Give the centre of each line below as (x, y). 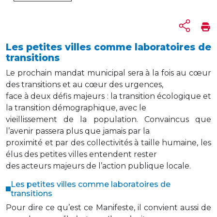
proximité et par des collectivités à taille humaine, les (108, 143)
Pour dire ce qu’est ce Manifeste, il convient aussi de (108, 208)
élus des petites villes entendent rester (81, 155)
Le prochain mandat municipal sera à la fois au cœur (108, 73)
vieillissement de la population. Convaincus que (108, 120)
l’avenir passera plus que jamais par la (78, 131)
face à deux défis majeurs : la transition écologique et (108, 96)
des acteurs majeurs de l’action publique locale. (98, 166)
